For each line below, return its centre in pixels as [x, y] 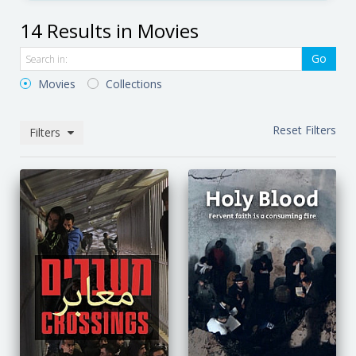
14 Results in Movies [109, 30]
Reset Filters [304, 130]
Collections [132, 83]
